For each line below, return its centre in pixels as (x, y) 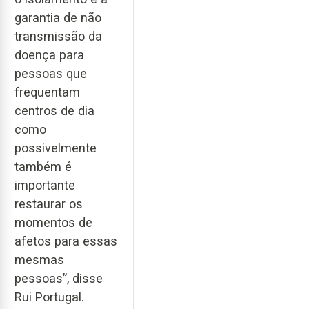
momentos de (53, 223)
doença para (49, 55)
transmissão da (58, 37)
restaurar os (49, 204)
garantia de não (58, 18)
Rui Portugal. (49, 297)
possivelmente (56, 148)
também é (43, 167)
